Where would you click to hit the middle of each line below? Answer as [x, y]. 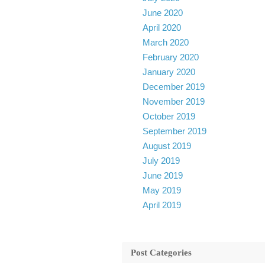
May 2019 [161, 190]
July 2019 [161, 161]
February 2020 [170, 57]
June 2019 [162, 175]
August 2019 [167, 146]
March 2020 [165, 42]
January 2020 [169, 72]
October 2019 [169, 116]
